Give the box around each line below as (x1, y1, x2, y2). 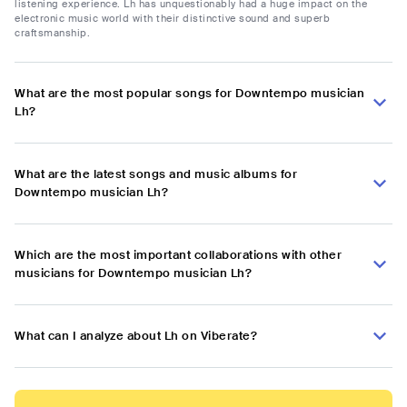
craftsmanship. (15, 26, 90, 40)
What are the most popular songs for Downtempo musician (15, 85, 364, 102)
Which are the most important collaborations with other (15, 247, 342, 263)
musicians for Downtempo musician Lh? (15, 265, 252, 282)
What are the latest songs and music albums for (15, 166, 297, 183)
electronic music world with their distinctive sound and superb (15, 12, 330, 25)
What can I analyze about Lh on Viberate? (15, 328, 257, 344)
